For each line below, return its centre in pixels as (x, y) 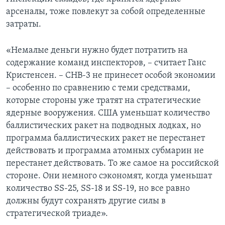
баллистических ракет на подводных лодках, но (103, 126)
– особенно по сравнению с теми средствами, (98, 88)
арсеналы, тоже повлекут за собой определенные (106, 12)
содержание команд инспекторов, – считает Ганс (106, 63)
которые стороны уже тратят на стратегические (103, 101)
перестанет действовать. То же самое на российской (113, 164)
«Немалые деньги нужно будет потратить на (97, 51)
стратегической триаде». (57, 214)
